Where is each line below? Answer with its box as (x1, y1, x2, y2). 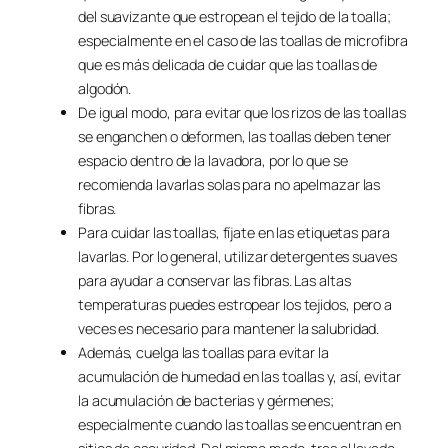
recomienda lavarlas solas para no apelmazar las (78, 175, 381, 195)
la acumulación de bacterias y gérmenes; (78, 391, 335, 411)
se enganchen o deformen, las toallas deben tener (78, 127, 392, 147)
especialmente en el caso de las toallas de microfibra (78, 31, 408, 51)
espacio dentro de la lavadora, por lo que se (78, 151, 348, 171)
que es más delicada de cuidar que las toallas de (78, 55, 378, 75)
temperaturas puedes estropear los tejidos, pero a (78, 295, 393, 315)
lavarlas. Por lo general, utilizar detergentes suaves (78, 247, 397, 267)
